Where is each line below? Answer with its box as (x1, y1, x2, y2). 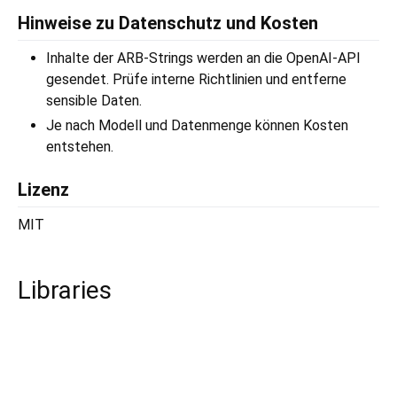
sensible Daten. (46, 92, 142, 110)
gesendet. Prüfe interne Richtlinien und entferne (46, 71, 346, 89)
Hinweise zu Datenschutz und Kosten (18, 12, 318, 35)
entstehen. (46, 138, 113, 156)
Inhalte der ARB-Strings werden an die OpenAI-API (46, 50, 361, 67)
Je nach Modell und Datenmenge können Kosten (46, 117, 348, 135)
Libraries (18, 276, 112, 306)
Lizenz (18, 179, 69, 201)
